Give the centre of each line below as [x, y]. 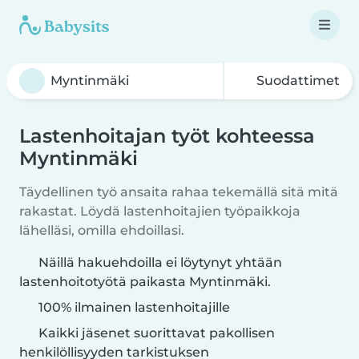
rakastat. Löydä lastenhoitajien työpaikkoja [160, 211]
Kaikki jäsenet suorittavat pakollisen [155, 333]
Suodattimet [296, 81]
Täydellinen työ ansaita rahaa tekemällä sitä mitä [179, 192]
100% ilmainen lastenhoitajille [133, 307]
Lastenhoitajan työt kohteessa [167, 136]
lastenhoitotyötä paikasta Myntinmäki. [145, 282]
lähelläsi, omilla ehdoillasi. [102, 230]
